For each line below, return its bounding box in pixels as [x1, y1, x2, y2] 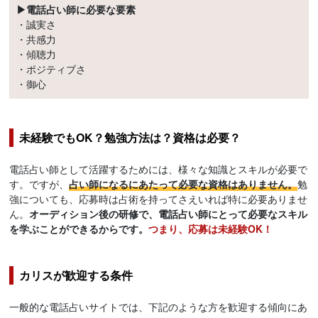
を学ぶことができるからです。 [9, 221, 149, 236]
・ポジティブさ [16, 62, 87, 77]
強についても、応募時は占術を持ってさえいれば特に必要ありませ [9, 192, 308, 207]
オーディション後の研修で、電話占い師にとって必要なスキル [29, 207, 308, 221]
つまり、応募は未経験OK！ [148, 221, 273, 236]
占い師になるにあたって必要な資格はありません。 [69, 177, 298, 192]
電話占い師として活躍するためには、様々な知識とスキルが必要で [9, 162, 308, 177]
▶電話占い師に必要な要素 [16, 2, 136, 17]
